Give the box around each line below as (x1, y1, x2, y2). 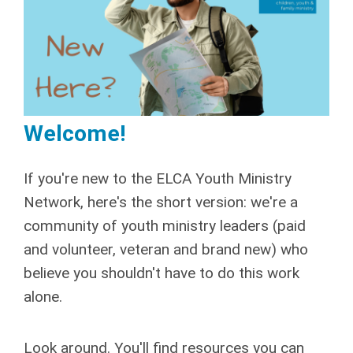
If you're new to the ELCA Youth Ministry (24, 169, 292, 188)
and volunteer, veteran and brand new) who (24, 240, 308, 259)
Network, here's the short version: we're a (24, 193, 298, 212)
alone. (24, 288, 62, 307)
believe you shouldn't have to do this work (24, 264, 299, 283)
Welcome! (24, 121, 126, 147)
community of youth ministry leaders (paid (24, 217, 306, 236)
